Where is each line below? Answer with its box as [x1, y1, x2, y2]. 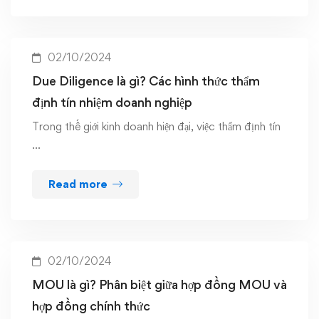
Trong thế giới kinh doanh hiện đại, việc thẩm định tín [32, 120, 281, 133]
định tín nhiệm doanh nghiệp [32, 95, 192, 110]
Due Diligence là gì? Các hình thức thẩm [32, 73, 260, 88]
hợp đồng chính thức [32, 298, 150, 313]
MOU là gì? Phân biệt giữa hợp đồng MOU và [32, 277, 287, 292]
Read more [48, 177, 108, 191]
